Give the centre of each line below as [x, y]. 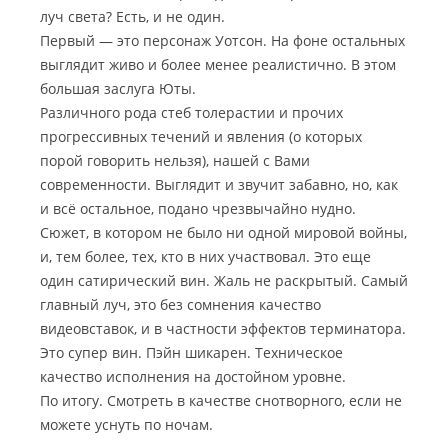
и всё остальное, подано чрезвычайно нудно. [198, 208]
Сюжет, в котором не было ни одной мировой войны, [223, 232]
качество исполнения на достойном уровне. [193, 376]
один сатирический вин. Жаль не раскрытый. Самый [224, 280]
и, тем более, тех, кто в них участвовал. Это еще [205, 256]
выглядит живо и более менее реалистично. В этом [218, 64]
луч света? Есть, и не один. [132, 16]
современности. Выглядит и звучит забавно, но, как [219, 184]
